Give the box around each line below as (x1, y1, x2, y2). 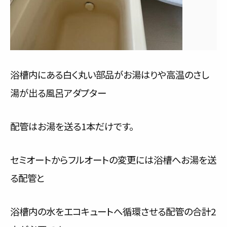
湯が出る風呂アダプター (10, 86, 106, 99)
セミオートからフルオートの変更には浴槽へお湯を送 (10, 153, 216, 166)
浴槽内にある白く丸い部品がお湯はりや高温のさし (10, 68, 209, 81)
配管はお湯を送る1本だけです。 (10, 120, 134, 133)
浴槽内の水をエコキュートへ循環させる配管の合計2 (10, 205, 216, 218)
